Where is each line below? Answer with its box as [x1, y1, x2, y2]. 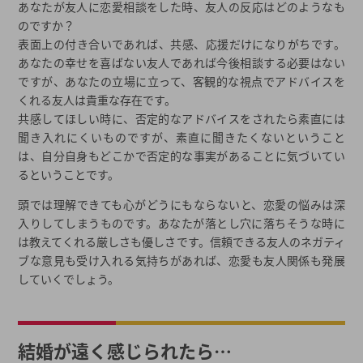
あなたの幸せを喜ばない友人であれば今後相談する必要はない [18, 54, 345, 71]
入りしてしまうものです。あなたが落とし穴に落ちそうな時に [18, 215, 345, 232]
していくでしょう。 [18, 271, 120, 288]
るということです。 [18, 166, 120, 183]
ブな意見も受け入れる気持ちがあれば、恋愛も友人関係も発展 [18, 252, 345, 269]
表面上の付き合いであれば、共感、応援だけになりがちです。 [18, 36, 345, 53]
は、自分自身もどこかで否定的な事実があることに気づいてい [18, 147, 345, 164]
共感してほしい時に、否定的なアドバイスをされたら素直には [18, 110, 345, 127]
